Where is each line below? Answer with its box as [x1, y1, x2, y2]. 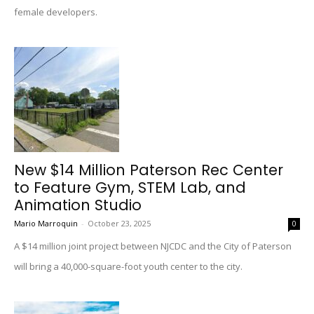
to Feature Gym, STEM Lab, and [14, 177, 246, 198]
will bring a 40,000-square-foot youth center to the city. [14, 260, 243, 273]
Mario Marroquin [14, 218, 78, 228]
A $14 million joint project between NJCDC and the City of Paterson [14, 240, 292, 252]
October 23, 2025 [88, 218, 151, 228]
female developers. [14, 6, 97, 18]
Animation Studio [14, 195, 142, 215]
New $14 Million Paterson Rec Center [14, 160, 283, 180]
